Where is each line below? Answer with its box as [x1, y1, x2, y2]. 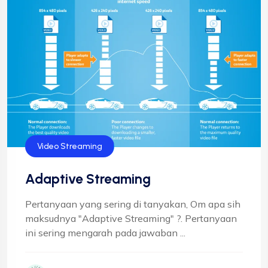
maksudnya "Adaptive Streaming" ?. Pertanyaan [25, 212, 237, 224]
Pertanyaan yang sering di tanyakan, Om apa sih [25, 197, 240, 210]
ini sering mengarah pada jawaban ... [25, 226, 185, 239]
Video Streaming [37, 141, 102, 151]
